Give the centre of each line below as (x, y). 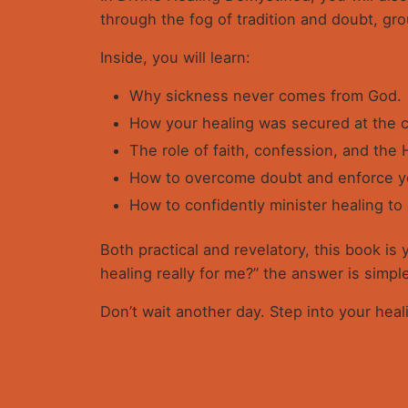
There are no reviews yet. (186, 393)
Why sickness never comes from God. (266, 96)
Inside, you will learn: (176, 58)
